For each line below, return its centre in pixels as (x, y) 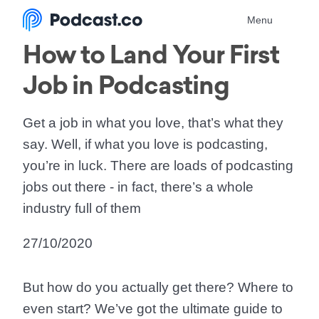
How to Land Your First (151, 55)
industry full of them (82, 208)
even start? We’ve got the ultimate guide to (153, 309)
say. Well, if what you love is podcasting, (145, 144)
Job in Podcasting (126, 85)
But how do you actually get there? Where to (158, 287)
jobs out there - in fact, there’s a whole (138, 187)
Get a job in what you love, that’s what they (153, 123)
